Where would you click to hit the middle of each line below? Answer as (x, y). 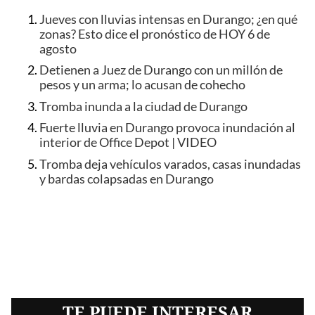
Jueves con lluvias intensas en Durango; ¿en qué (168, 19)
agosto (58, 49)
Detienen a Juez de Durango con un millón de (161, 70)
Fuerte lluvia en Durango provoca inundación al (167, 128)
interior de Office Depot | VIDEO (128, 143)
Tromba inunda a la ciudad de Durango (143, 106)
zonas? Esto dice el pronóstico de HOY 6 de (155, 34)
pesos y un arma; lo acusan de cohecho (142, 85)
